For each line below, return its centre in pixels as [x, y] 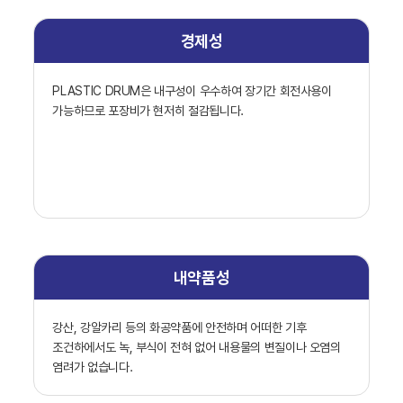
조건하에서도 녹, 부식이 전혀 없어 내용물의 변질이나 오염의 [197, 348]
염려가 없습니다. [93, 367]
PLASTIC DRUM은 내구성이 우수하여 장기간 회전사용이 [192, 91]
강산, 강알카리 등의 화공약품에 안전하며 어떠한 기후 [179, 328]
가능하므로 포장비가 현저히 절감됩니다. [148, 111]
